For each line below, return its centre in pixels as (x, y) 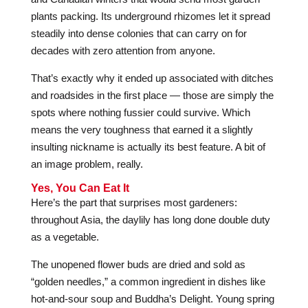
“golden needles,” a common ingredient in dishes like (148, 282)
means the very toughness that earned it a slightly (142, 130)
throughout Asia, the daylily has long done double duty (150, 220)
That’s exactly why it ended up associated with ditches (152, 78)
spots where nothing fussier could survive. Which (140, 112)
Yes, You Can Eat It (80, 188)
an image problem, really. (87, 164)
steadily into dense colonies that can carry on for (139, 33)
